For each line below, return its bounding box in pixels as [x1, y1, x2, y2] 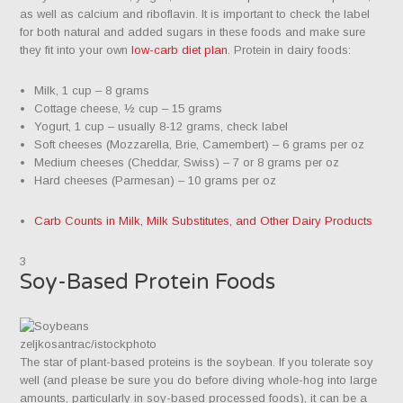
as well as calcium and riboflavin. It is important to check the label [20, 7, 371, 22]
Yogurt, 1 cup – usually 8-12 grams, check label [34, 120, 289, 134]
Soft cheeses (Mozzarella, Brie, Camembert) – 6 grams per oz [34, 138, 365, 152]
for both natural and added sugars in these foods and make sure [20, 25, 366, 40]
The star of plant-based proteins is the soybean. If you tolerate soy [20, 354, 374, 369]
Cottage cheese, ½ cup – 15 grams [34, 102, 223, 116]
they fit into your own [20, 43, 132, 58]
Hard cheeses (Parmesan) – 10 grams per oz [34, 174, 277, 188]
